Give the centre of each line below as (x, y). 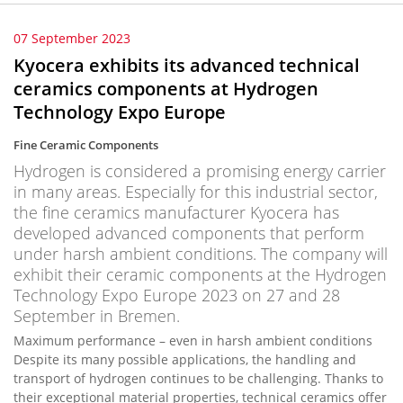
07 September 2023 (72, 38)
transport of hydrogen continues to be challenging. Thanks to (198, 378)
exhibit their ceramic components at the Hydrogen (200, 274)
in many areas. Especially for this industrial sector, (196, 192)
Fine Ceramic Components (86, 145)
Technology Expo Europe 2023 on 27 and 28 (177, 295)
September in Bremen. (97, 316)
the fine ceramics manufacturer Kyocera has (176, 212)
